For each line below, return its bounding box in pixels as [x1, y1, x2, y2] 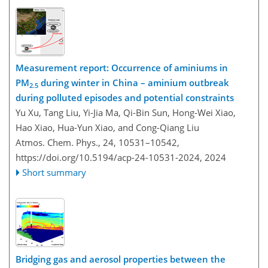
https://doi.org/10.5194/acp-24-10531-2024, [16, 151, 202, 164]
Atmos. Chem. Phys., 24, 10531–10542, [16, 136, 179, 149]
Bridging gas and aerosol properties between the [16, 252, 226, 265]
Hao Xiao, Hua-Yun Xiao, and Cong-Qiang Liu [16, 121, 199, 134]
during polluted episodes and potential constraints [16, 92, 234, 104]
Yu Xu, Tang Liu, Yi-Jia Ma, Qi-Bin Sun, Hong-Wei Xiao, [16, 106, 236, 119]
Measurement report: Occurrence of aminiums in [16, 62, 228, 74]
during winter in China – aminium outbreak [38, 77, 229, 89]
